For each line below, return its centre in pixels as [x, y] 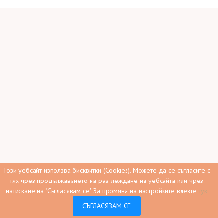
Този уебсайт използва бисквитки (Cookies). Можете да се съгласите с [107, 170]
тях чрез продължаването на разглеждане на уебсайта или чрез [107, 181]
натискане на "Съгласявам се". [50, 191]
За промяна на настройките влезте [146, 191]
